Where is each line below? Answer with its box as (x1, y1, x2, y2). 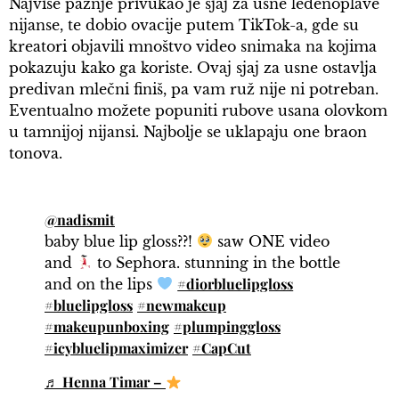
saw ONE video (213, 232, 330, 250)
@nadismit (45, 209, 115, 229)
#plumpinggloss (174, 316, 281, 336)
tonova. (9, 144, 62, 163)
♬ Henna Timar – (45, 372, 166, 392)
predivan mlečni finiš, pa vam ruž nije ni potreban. (9, 80, 379, 99)
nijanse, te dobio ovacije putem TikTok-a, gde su (9, 16, 359, 35)
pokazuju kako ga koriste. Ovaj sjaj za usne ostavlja (9, 59, 377, 77)
